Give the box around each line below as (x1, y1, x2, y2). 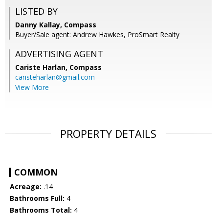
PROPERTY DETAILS (60, 126, 156, 141)
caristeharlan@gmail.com (15, 72, 95, 82)
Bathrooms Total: (10, 205, 72, 215)
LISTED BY (15, 5, 58, 18)
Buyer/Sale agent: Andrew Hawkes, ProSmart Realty (15, 30, 179, 40)
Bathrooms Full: (10, 194, 65, 203)
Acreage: (10, 182, 42, 192)
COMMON (14, 166, 58, 178)
